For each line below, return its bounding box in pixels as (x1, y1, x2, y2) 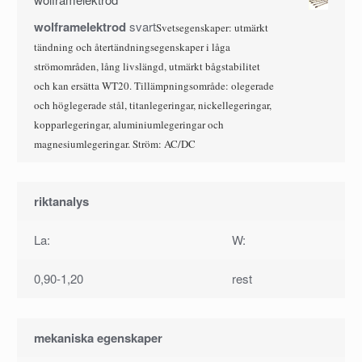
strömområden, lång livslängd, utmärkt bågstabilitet (33, 59, 260, 74)
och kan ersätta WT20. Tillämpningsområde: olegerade (33, 78, 274, 94)
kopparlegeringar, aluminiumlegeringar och (33, 117, 224, 133)
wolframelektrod (33, 18, 126, 36)
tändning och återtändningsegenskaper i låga (33, 40, 230, 55)
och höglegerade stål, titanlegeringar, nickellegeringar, (33, 98, 271, 113)
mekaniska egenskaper (33, 328, 162, 347)
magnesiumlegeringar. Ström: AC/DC (33, 137, 196, 152)
